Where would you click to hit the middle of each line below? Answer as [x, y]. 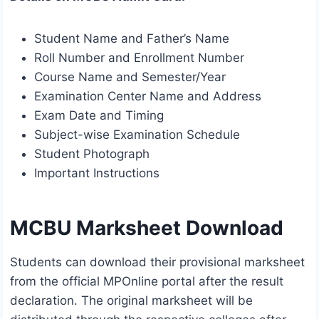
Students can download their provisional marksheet [157, 262]
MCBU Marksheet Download [147, 228]
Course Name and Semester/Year [130, 77]
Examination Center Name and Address [148, 96]
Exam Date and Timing [99, 116]
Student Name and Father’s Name [132, 39]
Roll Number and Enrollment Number [139, 58]
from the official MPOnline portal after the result [147, 282]
